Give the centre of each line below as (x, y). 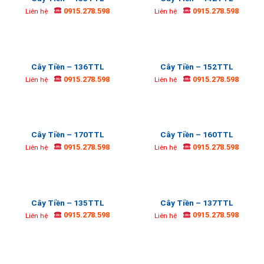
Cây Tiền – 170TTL (67, 135)
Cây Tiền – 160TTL (197, 135)
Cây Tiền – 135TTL (67, 202)
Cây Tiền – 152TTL (197, 66)
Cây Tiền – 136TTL (67, 66)
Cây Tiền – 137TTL (197, 202)
